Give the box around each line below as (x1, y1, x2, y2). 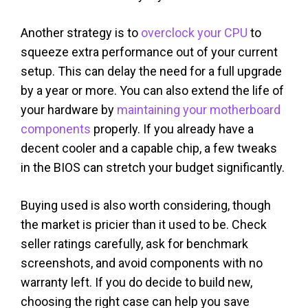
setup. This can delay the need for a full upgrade (21, 63, 282, 78)
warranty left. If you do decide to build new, (21, 274, 252, 289)
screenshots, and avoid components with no (21, 255, 263, 270)
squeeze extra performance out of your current (21, 44, 278, 59)
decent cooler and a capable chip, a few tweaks (21, 140, 277, 155)
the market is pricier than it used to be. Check (21, 217, 267, 232)
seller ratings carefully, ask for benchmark (21, 236, 248, 251)
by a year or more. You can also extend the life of (21, 82, 284, 98)
